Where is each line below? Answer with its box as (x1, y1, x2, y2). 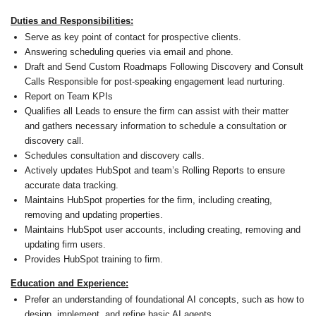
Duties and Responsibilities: (11, 16, 133, 26)
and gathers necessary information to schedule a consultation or (25, 121, 286, 131)
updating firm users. (25, 239, 106, 250)
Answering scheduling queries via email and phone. (25, 47, 233, 57)
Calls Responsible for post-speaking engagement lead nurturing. (25, 76, 285, 87)
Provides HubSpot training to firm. (25, 254, 163, 265)
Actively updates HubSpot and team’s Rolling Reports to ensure (25, 165, 285, 176)
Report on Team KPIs (25, 91, 113, 102)
